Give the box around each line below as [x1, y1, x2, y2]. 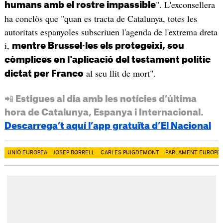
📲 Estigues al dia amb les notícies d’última [4, 95, 197, 104]
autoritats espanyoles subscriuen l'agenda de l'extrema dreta [4, 26, 218, 38]
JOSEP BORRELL [53, 150, 95, 156]
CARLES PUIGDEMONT [100, 150, 159, 156]
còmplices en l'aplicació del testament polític [4, 55, 211, 65]
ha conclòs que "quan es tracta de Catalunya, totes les [4, 12, 197, 25]
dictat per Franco [4, 69, 84, 79]
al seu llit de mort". [83, 67, 159, 80]
